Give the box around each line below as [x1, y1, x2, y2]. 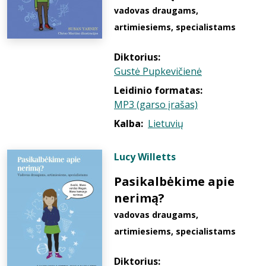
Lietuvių [148, 117, 183, 130]
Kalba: [114, 117, 143, 130]
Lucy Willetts [114, 150, 176, 163]
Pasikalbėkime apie [114, 173, 235, 189]
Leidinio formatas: [114, 84, 202, 97]
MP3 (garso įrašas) [114, 98, 198, 111]
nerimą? [114, 190, 164, 206]
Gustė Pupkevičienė [114, 65, 202, 78]
